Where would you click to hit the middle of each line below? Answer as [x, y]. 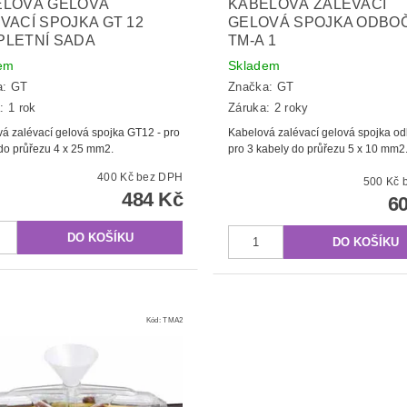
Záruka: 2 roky [268, 107]
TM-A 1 [252, 40]
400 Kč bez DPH [160, 177]
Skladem [254, 65]
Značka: [252, 87]
